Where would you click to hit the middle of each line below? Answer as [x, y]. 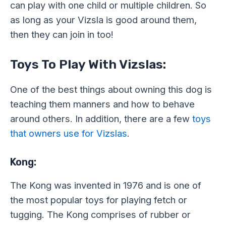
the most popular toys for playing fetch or [99, 200]
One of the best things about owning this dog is [111, 90]
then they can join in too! [62, 35]
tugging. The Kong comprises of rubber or [100, 214]
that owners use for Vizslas [69, 133]
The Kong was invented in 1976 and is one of [106, 185]
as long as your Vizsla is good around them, [103, 20]
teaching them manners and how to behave [102, 104]
